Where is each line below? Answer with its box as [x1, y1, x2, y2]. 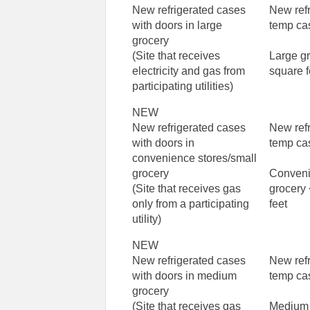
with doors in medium [132, 270, 237, 282]
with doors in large [132, 19, 223, 32]
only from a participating [132, 198, 250, 210]
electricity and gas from [132, 65, 246, 77]
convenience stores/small [132, 152, 257, 165]
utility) [132, 213, 162, 226]
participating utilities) [132, 80, 234, 93]
